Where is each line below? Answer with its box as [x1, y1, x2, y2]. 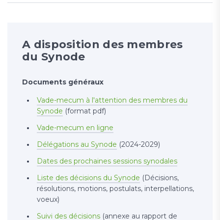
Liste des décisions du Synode [37, 173, 140, 183]
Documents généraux [22, 78, 104, 87]
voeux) [37, 195, 59, 204]
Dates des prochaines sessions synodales [37, 157, 177, 166]
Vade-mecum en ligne [37, 123, 113, 133]
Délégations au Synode [37, 140, 117, 149]
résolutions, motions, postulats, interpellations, [37, 184, 194, 193]
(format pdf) [63, 107, 106, 116]
